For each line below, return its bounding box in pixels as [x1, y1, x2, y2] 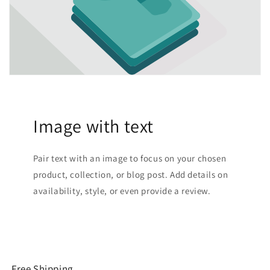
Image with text [33, 113, 154, 138]
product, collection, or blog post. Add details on [33, 168, 228, 180]
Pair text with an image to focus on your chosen [33, 152, 227, 164]
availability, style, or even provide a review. [33, 184, 211, 196]
